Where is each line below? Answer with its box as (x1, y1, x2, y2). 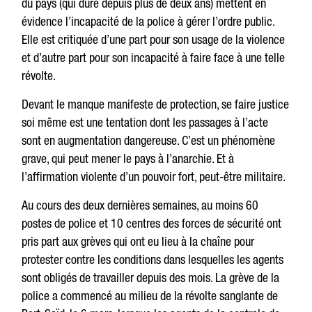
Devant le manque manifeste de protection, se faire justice (22, 97, 290, 111)
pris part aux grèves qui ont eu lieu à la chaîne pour (22, 234, 255, 249)
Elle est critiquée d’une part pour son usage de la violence (22, 32, 286, 47)
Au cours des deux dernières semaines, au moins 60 (22, 198, 259, 212)
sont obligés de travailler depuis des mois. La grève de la (22, 270, 280, 285)
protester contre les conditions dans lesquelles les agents (22, 252, 284, 267)
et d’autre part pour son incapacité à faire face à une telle (22, 50, 286, 65)
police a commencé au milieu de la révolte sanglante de (22, 288, 279, 303)
